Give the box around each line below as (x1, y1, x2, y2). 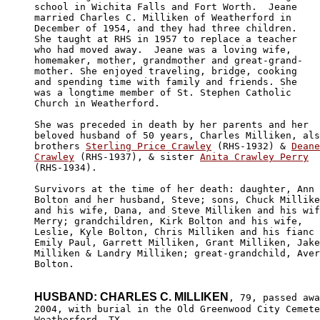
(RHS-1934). (34, 161, 97, 173)
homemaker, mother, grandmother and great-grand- (34, 54, 303, 66)
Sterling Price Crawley (86, 140, 211, 151)
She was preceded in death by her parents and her (34, 119, 314, 130)
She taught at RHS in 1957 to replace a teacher (34, 33, 297, 44)
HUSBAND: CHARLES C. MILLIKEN (34, 290, 229, 303)
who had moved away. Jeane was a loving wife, (34, 44, 297, 55)
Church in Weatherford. (34, 97, 166, 109)
